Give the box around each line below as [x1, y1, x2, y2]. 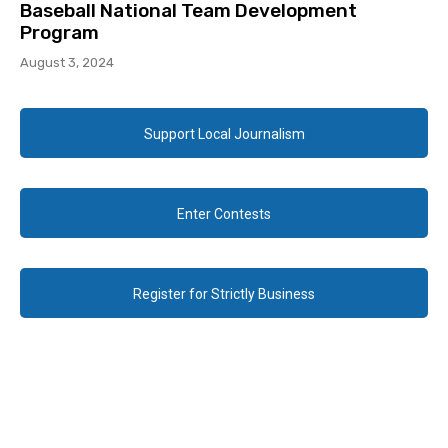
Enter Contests [177, 206, 271, 223]
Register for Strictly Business [133, 286, 315, 303]
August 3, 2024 [20, 55, 114, 71]
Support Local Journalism [143, 126, 305, 143]
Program [20, 21, 99, 45]
